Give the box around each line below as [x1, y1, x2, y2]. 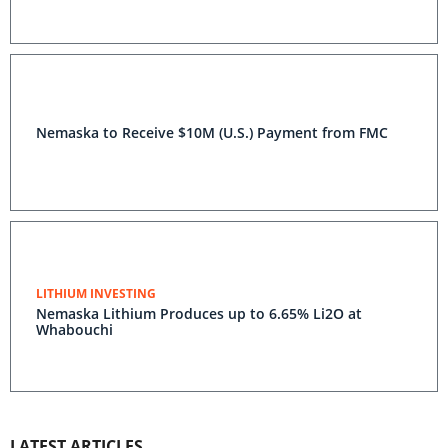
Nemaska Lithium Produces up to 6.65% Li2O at [36, 304, 362, 323]
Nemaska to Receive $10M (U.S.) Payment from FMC [36, 123, 388, 142]
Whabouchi [36, 320, 113, 339]
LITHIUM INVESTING [36, 285, 156, 302]
